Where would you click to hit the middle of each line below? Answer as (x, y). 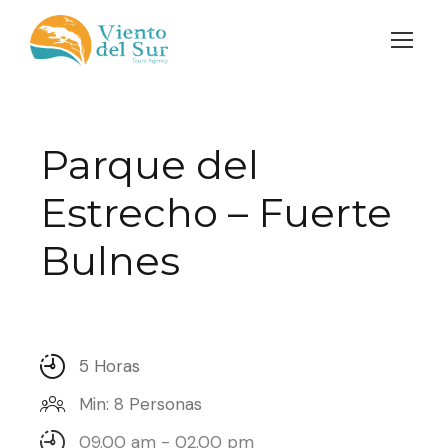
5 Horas (109, 366)
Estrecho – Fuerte (216, 213)
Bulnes (110, 261)
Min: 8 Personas (140, 404)
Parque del (149, 165)
